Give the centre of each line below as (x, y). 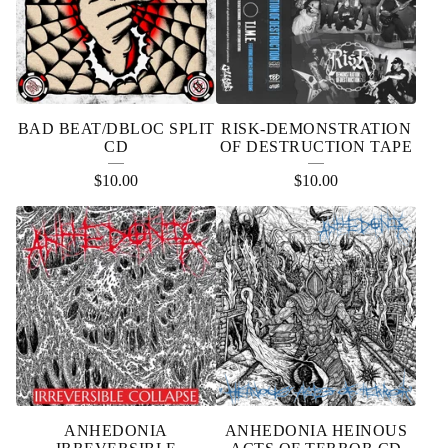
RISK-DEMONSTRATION (316, 128)
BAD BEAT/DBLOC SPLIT (116, 128)
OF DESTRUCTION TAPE (316, 146)
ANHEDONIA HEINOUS (316, 430)
